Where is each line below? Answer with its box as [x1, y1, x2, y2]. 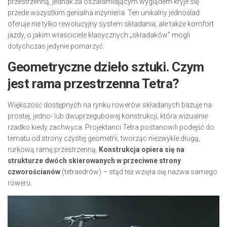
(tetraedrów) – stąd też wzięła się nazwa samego [60, 168, 217, 176]
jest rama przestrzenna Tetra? [8, 76, 179, 91]
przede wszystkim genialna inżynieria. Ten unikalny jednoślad [8, 9, 200, 17]
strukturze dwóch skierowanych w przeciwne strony [8, 157, 181, 165]
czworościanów [8, 168, 60, 176]
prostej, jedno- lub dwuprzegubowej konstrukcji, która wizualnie [8, 112, 208, 120]
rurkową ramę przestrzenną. [8, 145, 99, 154]
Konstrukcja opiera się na [99, 145, 184, 154]
